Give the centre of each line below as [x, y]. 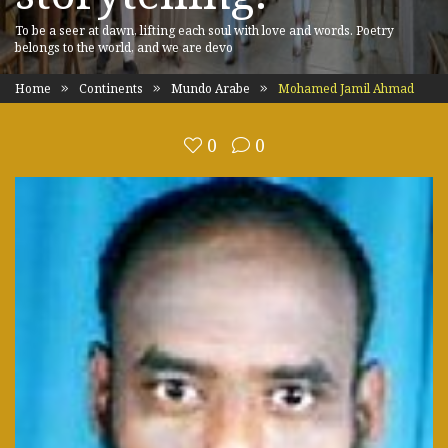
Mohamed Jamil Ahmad [344, 88]
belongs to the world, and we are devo [124, 47]
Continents [111, 88]
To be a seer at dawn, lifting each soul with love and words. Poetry [204, 30]
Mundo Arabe [210, 88]
